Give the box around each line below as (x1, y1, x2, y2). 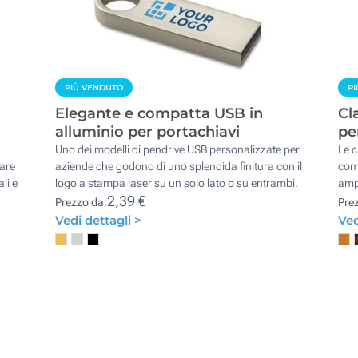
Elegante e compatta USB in (55, 104, 264, 122)
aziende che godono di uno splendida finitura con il (55, 159, 303, 173)
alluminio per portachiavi (55, 122, 241, 141)
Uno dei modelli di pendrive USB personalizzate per (55, 142, 300, 156)
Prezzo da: (55, 195, 108, 209)
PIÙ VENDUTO (65, 82, 124, 93)
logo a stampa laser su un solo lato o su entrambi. (55, 176, 299, 189)
